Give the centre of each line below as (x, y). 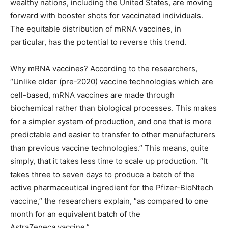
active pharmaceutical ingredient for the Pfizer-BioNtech (112, 187)
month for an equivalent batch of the (75, 214)
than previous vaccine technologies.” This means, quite (109, 148)
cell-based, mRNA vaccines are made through (92, 95)
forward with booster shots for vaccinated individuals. (107, 15)
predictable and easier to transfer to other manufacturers (113, 134)
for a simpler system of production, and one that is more (111, 121)
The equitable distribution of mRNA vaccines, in (96, 28)
